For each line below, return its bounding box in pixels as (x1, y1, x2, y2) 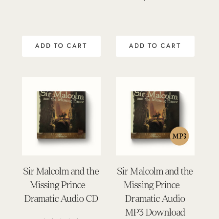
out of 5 (141, 7, 170, 16)
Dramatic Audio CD (24, 194, 99, 204)
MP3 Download (125, 207, 186, 218)
